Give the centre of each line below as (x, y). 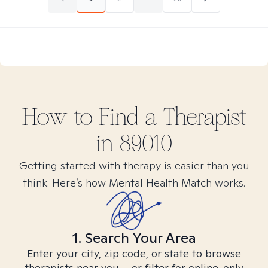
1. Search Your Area (134, 238)
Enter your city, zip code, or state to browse (134, 253)
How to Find (83, 117)
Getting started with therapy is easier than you (134, 165)
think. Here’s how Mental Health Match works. (134, 183)
